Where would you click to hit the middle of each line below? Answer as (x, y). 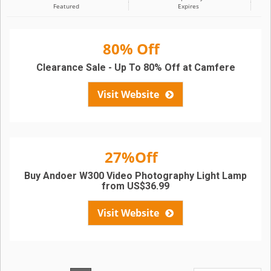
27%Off (131, 157)
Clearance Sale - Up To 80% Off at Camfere (135, 67)
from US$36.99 (135, 186)
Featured (66, 6)
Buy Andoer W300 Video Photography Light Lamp (135, 176)
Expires (188, 6)
